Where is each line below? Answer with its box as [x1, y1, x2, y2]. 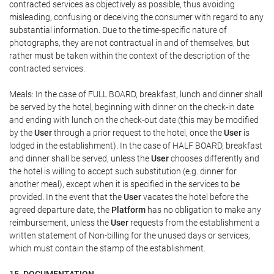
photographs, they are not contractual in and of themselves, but [9, 37, 250, 48]
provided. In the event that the [9, 191, 124, 202]
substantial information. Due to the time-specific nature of [9, 24, 227, 35]
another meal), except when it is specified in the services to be [9, 179, 240, 189]
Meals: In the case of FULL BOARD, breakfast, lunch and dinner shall [9, 89, 262, 99]
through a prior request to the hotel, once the [52, 127, 224, 138]
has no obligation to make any [146, 204, 261, 215]
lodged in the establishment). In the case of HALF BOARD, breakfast [9, 140, 262, 150]
